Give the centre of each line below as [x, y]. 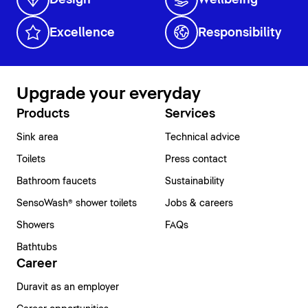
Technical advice [202, 137]
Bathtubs [37, 247]
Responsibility [240, 33]
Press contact [196, 159]
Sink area [37, 137]
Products [43, 114]
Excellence [82, 33]
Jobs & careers [199, 203]
